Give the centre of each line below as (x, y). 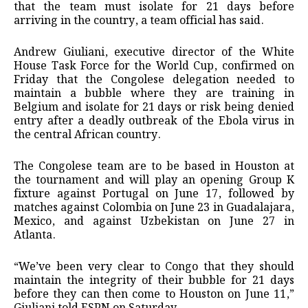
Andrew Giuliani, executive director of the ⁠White (154, 52)
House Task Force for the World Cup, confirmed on (154, 66)
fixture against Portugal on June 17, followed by (154, 194)
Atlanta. (35, 235)
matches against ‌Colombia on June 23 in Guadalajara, (154, 208)
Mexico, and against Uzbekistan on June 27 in (154, 221)
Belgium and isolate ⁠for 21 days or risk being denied (154, 107)
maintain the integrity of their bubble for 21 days (154, 280)
